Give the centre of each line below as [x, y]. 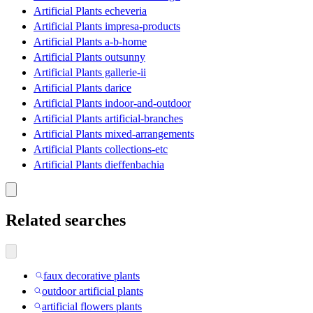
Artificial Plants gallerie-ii [90, 73]
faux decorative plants [92, 276]
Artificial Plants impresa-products [107, 27]
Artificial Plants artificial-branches [108, 119]
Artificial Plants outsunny [89, 57]
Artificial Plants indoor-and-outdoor [112, 103]
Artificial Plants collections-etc [101, 150]
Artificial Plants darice [82, 88]
